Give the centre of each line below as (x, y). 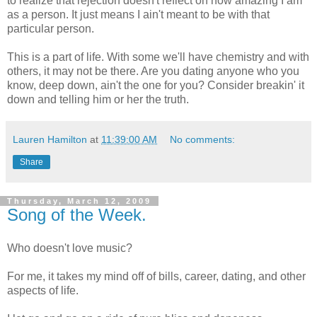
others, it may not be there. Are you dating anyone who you (153, 71)
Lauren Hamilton (50, 139)
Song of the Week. (77, 214)
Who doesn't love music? (70, 248)
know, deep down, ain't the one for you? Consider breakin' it (156, 85)
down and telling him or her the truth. (98, 99)
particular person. (51, 28)
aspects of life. (43, 291)
